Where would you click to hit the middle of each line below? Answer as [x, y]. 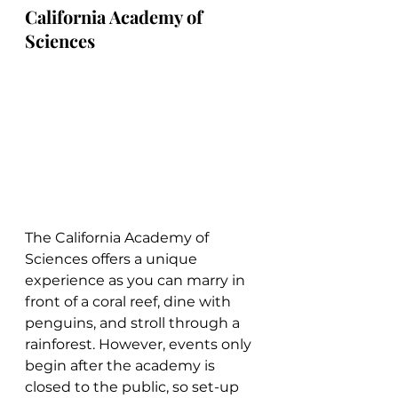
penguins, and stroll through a [134, 322]
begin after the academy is [122, 365]
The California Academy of [119, 237]
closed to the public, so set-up [134, 386]
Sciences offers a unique [113, 259]
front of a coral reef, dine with [130, 301]
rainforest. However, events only [140, 344]
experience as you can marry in [137, 280]
